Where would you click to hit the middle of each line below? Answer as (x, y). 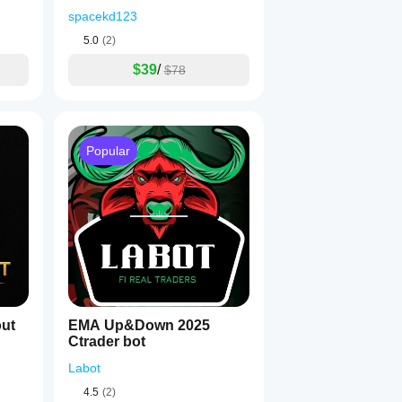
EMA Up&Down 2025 (139, 325)
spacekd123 (103, 16)
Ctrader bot (107, 341)
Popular (108, 151)
